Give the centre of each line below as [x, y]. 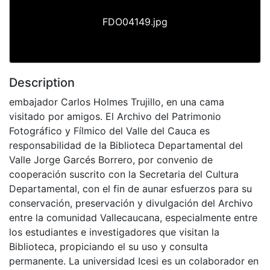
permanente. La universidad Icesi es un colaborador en [134, 261]
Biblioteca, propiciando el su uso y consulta [108, 246]
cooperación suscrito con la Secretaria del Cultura [124, 174]
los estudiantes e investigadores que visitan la [114, 232]
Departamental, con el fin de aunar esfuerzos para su [130, 188]
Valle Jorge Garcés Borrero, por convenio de [111, 159]
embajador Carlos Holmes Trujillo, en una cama [117, 102]
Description [42, 82]
